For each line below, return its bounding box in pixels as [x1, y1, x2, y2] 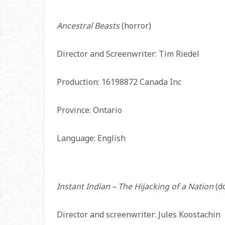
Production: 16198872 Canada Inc [57, 76, 181, 87]
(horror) [120, 20, 151, 31]
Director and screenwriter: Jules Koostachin [57, 209, 220, 220]
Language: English [57, 133, 126, 144]
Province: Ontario [57, 104, 122, 116]
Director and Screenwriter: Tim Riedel [57, 48, 199, 59]
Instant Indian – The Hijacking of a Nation [57, 181, 213, 192]
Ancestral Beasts [57, 20, 120, 31]
